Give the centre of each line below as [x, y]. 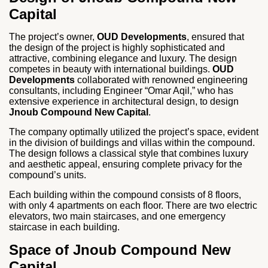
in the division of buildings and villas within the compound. [132, 143]
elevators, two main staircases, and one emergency [117, 216]
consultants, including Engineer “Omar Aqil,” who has [121, 91]
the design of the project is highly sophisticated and [117, 48]
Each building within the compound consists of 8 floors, [125, 195]
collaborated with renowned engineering [161, 80]
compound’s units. [48, 175]
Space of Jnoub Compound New [120, 250]
